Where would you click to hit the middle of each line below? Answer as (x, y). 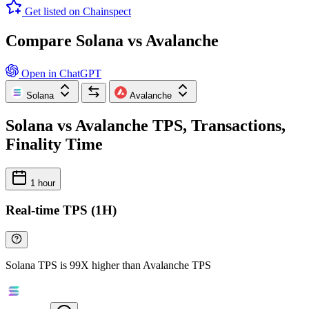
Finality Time (54, 144)
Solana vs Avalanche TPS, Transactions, (146, 125)
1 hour (41, 183)
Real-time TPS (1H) (61, 210)
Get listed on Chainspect (78, 11)
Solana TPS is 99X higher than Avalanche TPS (108, 265)
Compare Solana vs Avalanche (112, 40)
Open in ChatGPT (60, 73)
